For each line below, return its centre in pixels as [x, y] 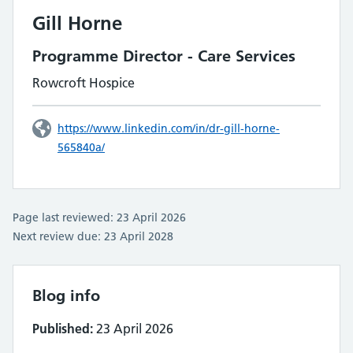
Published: [63, 329]
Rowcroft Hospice [84, 83]
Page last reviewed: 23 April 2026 [99, 217]
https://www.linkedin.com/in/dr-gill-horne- [169, 128]
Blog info [66, 295]
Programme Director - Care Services [164, 56]
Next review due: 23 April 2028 [93, 236]
